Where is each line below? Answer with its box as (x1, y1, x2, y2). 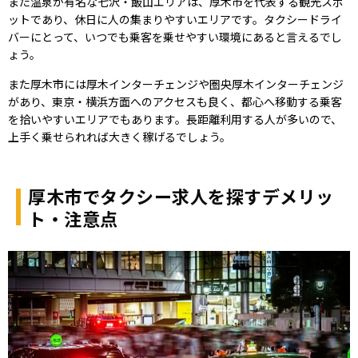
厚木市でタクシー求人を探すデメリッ (28, 183, 334, 209)
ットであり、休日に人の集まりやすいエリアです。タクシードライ (8, 11, 342, 28)
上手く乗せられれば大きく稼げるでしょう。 (8, 129, 231, 145)
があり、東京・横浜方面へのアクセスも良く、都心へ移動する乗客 (8, 93, 342, 110)
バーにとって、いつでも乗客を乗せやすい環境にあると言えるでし (8, 29, 342, 46)
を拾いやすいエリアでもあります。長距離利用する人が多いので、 (8, 111, 342, 128)
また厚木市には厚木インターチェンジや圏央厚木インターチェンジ (8, 76, 344, 93)
